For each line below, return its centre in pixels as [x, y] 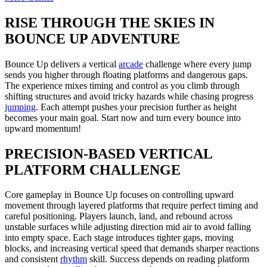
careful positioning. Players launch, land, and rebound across [119, 216]
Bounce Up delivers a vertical [62, 64]
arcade [131, 64]
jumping [20, 107]
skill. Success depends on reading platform [168, 259]
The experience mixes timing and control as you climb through [122, 85]
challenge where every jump [197, 64]
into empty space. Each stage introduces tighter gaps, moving [119, 238]
